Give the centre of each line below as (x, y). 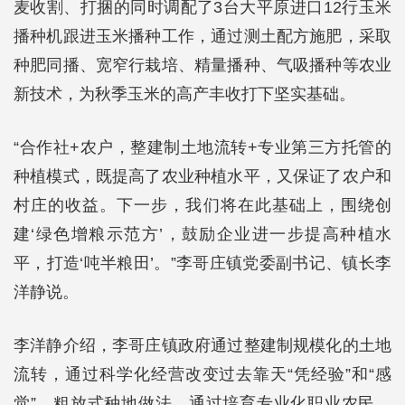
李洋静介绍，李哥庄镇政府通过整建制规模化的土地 (202, 345)
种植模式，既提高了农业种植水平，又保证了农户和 (202, 176)
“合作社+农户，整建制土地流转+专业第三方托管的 (202, 147)
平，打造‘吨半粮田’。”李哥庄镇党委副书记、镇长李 (202, 263)
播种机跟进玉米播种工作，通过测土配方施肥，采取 (202, 36)
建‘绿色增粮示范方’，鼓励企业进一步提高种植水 (202, 234)
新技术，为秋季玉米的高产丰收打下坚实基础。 (184, 94)
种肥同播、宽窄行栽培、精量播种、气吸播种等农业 (202, 65)
